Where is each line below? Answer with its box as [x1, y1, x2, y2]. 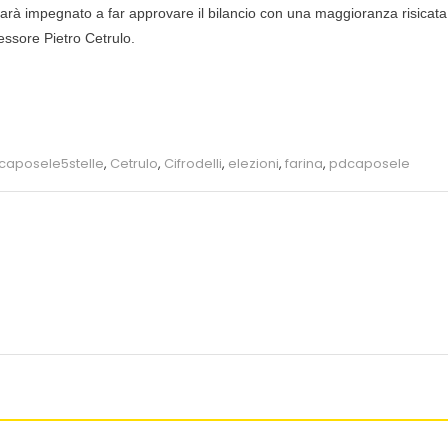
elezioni [228, 153, 279, 173]
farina [285, 153, 323, 173]
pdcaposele [329, 153, 410, 173]
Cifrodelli [164, 153, 222, 173]
